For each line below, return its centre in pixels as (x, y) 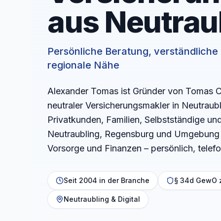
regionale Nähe (83, 65)
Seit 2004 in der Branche (107, 180)
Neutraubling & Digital (102, 199)
